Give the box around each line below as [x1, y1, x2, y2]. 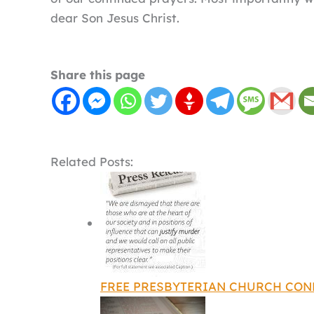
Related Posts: [50, 153, 133, 169]
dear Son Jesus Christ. [50, 10, 179, 25]
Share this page [50, 67, 145, 82]
